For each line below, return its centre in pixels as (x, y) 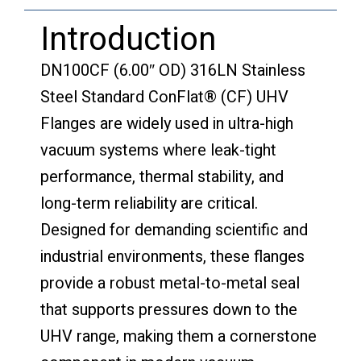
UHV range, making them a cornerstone (178, 336)
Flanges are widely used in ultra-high (167, 123)
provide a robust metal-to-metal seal (170, 283)
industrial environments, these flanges (172, 256)
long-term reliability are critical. (149, 203)
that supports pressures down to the (169, 309)
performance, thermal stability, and (162, 176)
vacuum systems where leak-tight (158, 150)
